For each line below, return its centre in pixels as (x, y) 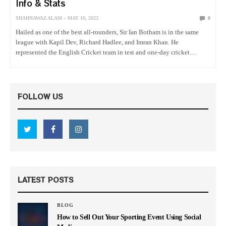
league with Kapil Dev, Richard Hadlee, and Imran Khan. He (97, 42)
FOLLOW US (40, 97)
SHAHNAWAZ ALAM (39, 18)
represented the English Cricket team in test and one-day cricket (103, 52)
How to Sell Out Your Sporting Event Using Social (129, 217)
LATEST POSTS (46, 180)
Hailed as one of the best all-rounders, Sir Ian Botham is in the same (107, 32)
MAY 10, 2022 (83, 18)
